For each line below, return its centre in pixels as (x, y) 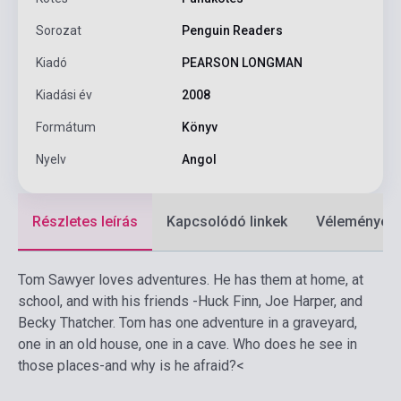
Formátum (66, 128)
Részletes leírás (85, 222)
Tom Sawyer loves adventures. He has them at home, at (191, 280)
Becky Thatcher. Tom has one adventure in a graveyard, (188, 323)
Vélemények (356, 222)
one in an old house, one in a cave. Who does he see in (188, 345)
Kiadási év (64, 95)
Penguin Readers (232, 31)
